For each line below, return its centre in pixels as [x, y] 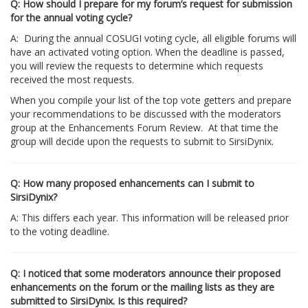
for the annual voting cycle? [71, 18]
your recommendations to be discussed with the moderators [146, 114]
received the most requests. [72, 79]
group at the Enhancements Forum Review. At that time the [144, 128]
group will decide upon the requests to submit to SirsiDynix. [142, 141]
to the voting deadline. [60, 231]
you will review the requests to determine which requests [137, 66]
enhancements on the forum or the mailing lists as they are [142, 287]
